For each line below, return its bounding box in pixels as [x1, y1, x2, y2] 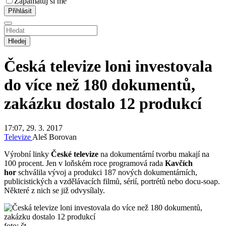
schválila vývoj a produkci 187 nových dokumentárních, [16, 168, 197, 177]
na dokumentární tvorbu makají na [98, 150, 209, 159]
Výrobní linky [4, 150, 51, 159]
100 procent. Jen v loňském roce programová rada [4, 159, 165, 168]
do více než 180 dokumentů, [4, 75, 195, 94]
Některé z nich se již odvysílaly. [4, 186, 105, 195]
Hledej [8, 37, 26, 45]
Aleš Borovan [32, 133, 77, 142]
